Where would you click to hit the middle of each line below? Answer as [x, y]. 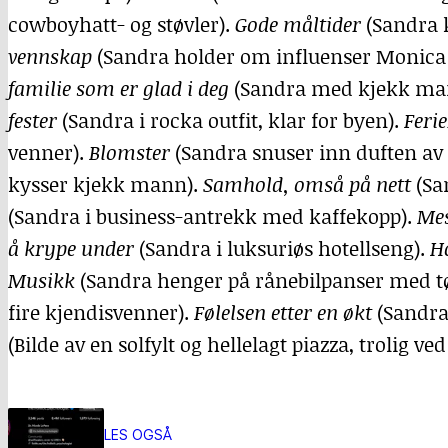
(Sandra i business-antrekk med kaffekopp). [212, 216]
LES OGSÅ [138, 434]
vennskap [50, 56]
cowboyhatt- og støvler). [121, 24]
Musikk [41, 280]
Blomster [129, 152]
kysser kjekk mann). [105, 184]
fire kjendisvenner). [101, 312]
